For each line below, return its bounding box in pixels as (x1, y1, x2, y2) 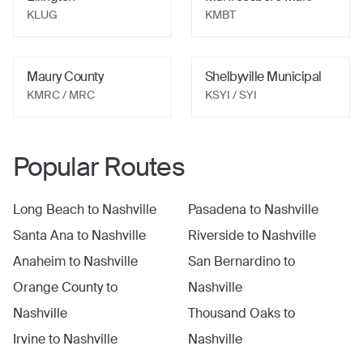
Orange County (13, 279, 103, 296)
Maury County (27, 68, 104, 85)
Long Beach (13, 201, 84, 218)
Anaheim (13, 253, 66, 270)
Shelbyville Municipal (204, 68, 322, 85)
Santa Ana (13, 227, 74, 244)
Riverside (187, 227, 244, 244)
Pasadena (187, 201, 246, 218)
